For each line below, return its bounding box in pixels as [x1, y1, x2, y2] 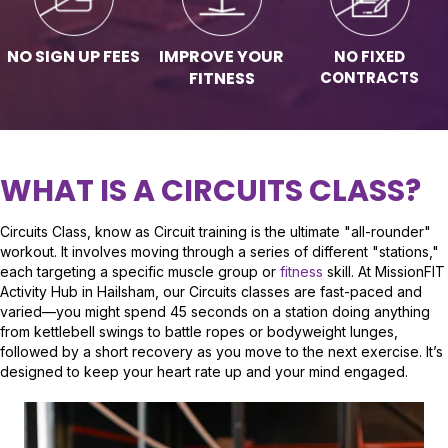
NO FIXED [334, 45, 406, 67]
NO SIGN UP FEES [7, 44, 141, 68]
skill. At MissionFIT [323, 263, 445, 281]
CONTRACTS [320, 66, 420, 88]
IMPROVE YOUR [159, 44, 285, 68]
